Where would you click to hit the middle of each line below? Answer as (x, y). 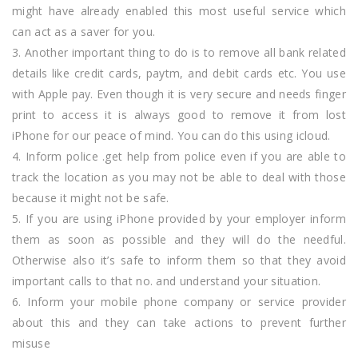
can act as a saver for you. (84, 31)
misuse (31, 343)
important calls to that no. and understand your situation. (167, 280)
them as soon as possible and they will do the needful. (179, 239)
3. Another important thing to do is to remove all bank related (179, 52)
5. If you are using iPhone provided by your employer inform (179, 218)
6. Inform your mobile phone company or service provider (179, 301)
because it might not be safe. (91, 197)
